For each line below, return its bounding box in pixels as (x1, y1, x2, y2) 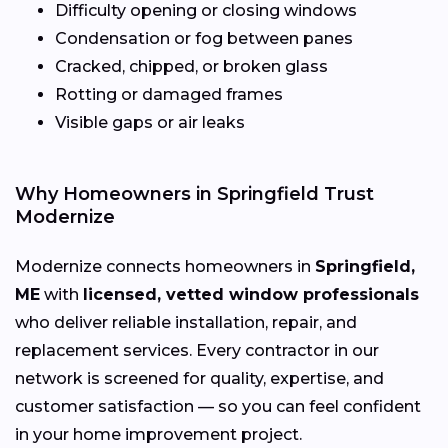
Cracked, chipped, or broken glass (55, 57, 328, 77)
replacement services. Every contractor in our (15, 341, 379, 361)
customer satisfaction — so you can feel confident (15, 397, 421, 417)
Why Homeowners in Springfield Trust (15, 183, 374, 206)
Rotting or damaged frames (55, 85, 283, 105)
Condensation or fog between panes (55, 29, 353, 49)
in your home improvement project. (15, 425, 310, 445)
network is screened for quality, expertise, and (15, 369, 384, 389)
